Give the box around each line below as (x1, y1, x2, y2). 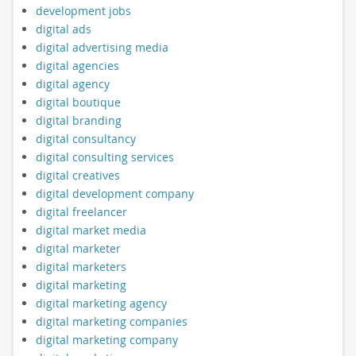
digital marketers (35, 258, 126, 274)
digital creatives (35, 167, 120, 183)
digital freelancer (35, 203, 127, 219)
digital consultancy (35, 130, 136, 146)
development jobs (35, 2, 131, 18)
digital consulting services (35, 149, 174, 164)
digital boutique (35, 94, 121, 110)
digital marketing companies (35, 313, 188, 329)
